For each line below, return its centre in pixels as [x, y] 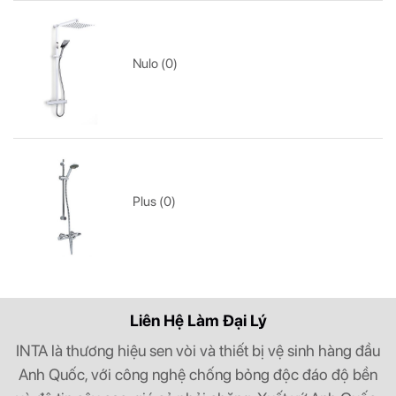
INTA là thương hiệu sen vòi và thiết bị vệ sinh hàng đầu [198, 350]
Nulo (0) [156, 64]
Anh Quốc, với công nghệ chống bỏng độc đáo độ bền [198, 374]
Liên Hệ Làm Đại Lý [198, 320]
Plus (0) [155, 202]
